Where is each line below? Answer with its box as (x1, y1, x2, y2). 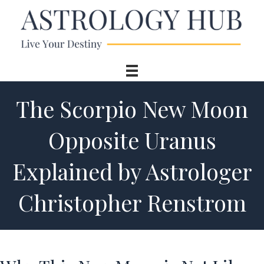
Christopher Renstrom (18, 187, 246, 217)
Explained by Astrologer (12, 156, 252, 186)
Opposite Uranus (48, 124, 216, 155)
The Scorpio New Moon (16, 93, 248, 124)
